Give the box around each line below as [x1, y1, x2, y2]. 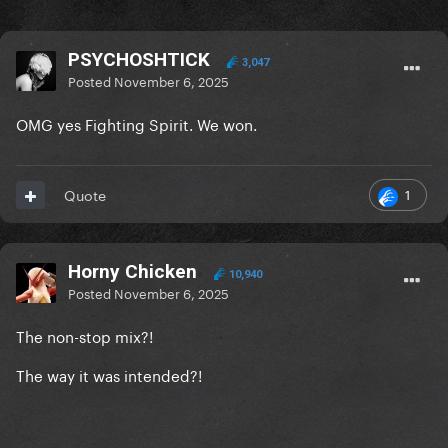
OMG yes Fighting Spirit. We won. [16, 111, 257, 136]
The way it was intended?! [16, 362, 202, 387]
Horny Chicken [68, 260, 197, 284]
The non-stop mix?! [16, 323, 153, 348]
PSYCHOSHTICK [68, 48, 210, 72]
